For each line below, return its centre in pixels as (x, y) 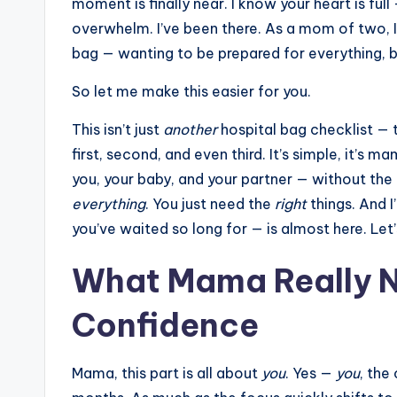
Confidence (165, 326)
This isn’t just (117, 130)
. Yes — (311, 374)
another (190, 130)
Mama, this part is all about (167, 374)
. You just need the (210, 204)
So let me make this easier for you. (191, 92)
